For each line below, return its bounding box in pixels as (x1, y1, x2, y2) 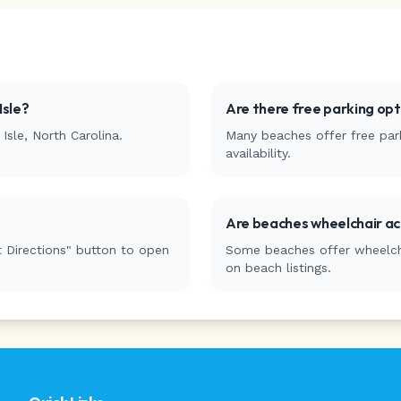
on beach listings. (226, 260, 331, 275)
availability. (226, 146, 291, 160)
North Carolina (32, 128, 119, 142)
